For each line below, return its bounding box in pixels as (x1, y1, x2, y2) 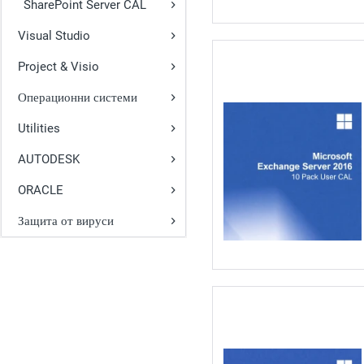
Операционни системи (18, 90, 137, 105)
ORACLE (18, 183, 63, 197)
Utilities (18, 121, 60, 136)
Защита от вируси (18, 214, 114, 228)
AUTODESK (18, 152, 80, 167)
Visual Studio (18, 28, 90, 43)
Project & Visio (18, 59, 99, 74)
